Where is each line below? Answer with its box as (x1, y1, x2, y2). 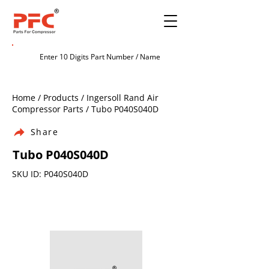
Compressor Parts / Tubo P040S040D (12, 103, 159, 115)
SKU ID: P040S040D (12, 168, 88, 180)
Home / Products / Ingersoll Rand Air (12, 92, 159, 103)
